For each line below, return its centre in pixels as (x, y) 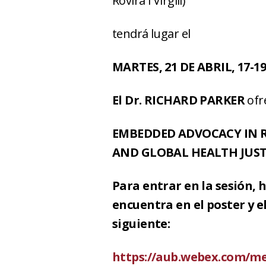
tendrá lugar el (151, 34)
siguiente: (141, 224)
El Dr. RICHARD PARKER (180, 100)
